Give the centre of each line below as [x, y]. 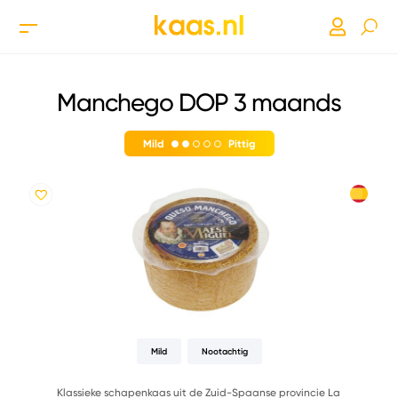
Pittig [242, 143]
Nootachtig [224, 351]
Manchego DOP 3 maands [199, 102]
